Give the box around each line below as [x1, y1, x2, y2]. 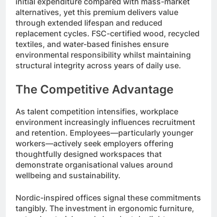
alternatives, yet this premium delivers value [15, 7, 178, 17]
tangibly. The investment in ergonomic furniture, [15, 203, 194, 213]
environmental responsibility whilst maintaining [15, 49, 191, 60]
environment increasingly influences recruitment [15, 117, 195, 127]
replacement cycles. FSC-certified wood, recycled [15, 28, 200, 38]
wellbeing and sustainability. [15, 170, 121, 180]
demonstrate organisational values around [15, 159, 173, 170]
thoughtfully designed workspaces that [15, 149, 162, 159]
